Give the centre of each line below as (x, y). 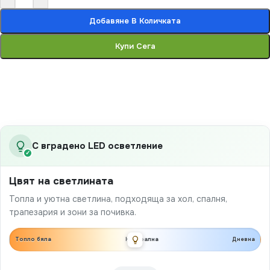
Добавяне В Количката (135, 21)
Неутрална (142, 240)
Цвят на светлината (61, 181)
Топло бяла (33, 240)
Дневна (243, 240)
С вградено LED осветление (97, 146)
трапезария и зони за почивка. (73, 212)
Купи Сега (135, 46)
